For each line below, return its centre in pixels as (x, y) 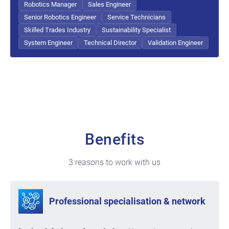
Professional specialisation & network (127, 201)
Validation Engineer (175, 42)
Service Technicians (136, 17)
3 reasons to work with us (114, 162)
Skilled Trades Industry (57, 30)
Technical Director (110, 42)
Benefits (114, 139)
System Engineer (48, 42)
